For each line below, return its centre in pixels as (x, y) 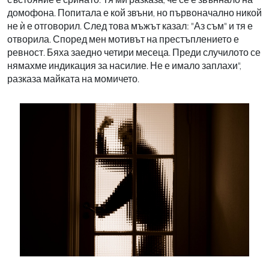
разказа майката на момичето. (73, 78)
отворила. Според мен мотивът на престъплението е (123, 38)
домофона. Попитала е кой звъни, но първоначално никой (134, 12)
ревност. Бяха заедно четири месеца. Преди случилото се (134, 52)
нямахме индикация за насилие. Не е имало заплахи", (124, 65)
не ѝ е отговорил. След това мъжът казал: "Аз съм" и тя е (130, 25)
